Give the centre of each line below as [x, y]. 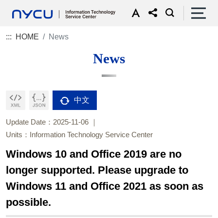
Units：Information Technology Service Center [79, 135]
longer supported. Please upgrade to [97, 170]
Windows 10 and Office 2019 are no [94, 154]
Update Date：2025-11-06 [47, 122]
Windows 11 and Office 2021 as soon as [105, 186]
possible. [28, 202]
